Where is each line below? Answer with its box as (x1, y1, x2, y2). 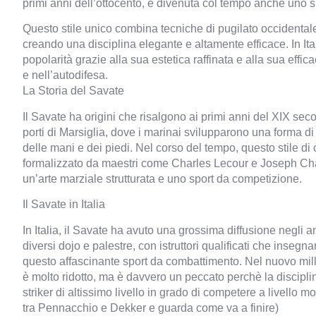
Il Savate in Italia (23, 197, 105, 211)
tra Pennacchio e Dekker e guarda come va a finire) (23, 300, 279, 314)
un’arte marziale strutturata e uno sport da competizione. (23, 171, 302, 185)
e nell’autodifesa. (23, 68, 108, 82)
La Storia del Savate (23, 84, 124, 97)
